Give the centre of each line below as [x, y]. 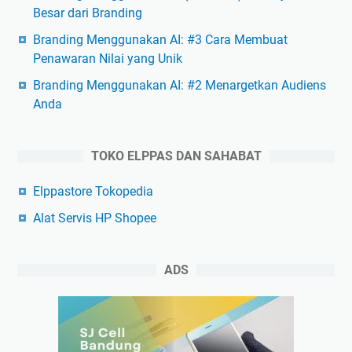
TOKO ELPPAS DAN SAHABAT [176, 156]
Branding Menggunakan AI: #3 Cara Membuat [160, 39]
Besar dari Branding [88, 13]
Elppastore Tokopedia [93, 191]
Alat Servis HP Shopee [95, 218]
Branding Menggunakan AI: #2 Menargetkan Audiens [180, 85]
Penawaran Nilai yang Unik [108, 58]
